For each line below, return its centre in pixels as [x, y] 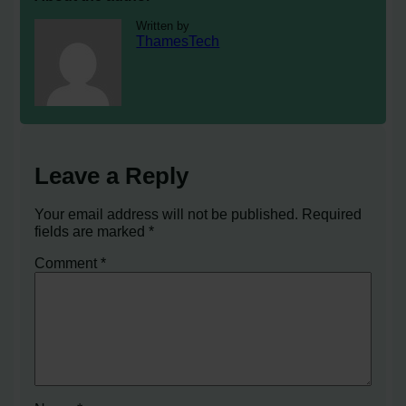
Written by [163, 26]
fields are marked [92, 231]
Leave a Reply [112, 176]
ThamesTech [178, 41]
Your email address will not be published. [167, 213]
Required [332, 213]
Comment [68, 262]
